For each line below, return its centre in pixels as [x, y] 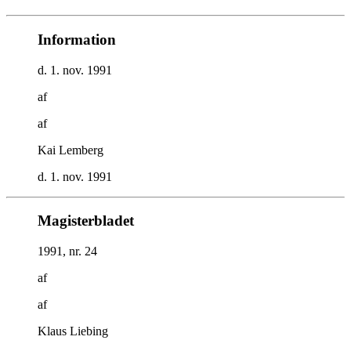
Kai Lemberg [71, 150]
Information [77, 40]
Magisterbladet [86, 221]
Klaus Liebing [73, 331]
